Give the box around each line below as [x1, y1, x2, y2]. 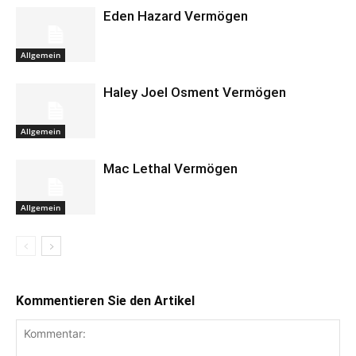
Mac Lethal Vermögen [103, 161, 238, 176]
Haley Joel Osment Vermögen [103, 84, 286, 100]
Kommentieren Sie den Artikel [16, 293, 195, 308]
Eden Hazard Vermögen [103, 8, 248, 24]
